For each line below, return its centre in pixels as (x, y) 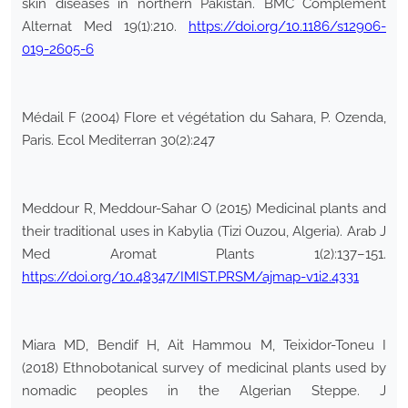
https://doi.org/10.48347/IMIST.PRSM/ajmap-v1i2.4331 (190, 277)
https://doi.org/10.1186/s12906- (287, 27)
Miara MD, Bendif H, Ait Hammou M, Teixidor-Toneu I (204, 346)
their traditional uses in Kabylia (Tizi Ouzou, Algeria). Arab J (204, 232)
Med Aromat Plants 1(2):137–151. (204, 255)
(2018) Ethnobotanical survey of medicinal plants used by (204, 368)
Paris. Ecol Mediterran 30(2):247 (118, 141)
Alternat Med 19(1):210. (105, 27)
